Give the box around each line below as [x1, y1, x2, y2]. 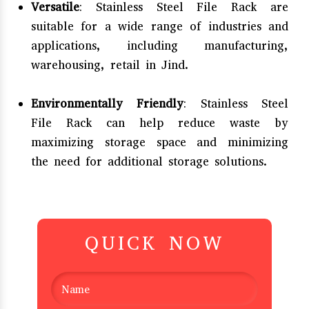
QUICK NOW [84, 230, 225, 256]
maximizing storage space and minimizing [31, 134, 288, 150]
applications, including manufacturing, [31, 37, 288, 54]
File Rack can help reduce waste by [31, 114, 288, 131]
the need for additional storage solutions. [31, 153, 268, 170]
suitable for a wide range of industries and [31, 18, 288, 34]
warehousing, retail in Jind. [31, 57, 189, 73]
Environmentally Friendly [31, 95, 184, 112]
